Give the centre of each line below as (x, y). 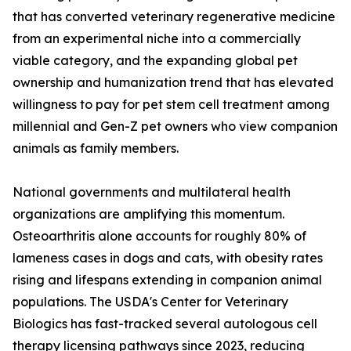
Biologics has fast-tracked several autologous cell (165, 324)
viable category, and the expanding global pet (155, 61)
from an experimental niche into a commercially (157, 39)
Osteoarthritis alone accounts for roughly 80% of (159, 236)
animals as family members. (96, 148)
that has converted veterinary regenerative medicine (174, 17)
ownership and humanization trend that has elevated (173, 83)
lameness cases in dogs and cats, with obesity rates (168, 258)
